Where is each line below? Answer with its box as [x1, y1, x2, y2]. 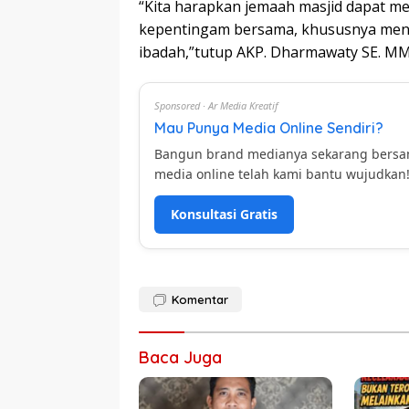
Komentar [172, 292, 228, 307]
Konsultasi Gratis [171, 205, 278, 223]
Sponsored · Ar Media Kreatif [154, 99, 278, 112]
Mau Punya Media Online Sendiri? [154, 119, 383, 137]
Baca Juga [139, 347, 222, 368]
